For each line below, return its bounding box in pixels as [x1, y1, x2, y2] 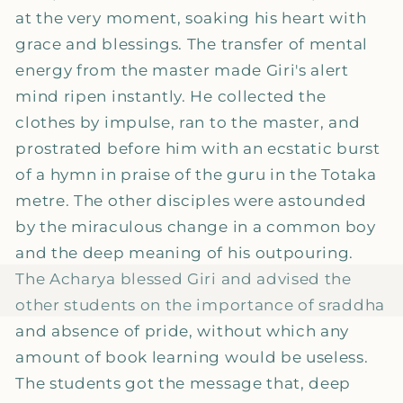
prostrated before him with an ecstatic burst [15, 139, 381, 158]
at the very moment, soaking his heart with [15, 8, 367, 28]
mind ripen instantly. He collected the [15, 86, 327, 106]
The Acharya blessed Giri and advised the [15, 269, 352, 289]
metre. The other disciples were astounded [15, 191, 367, 210]
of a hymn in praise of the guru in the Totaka [15, 165, 377, 184]
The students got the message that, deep [15, 373, 352, 393]
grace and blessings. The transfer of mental [15, 34, 368, 54]
